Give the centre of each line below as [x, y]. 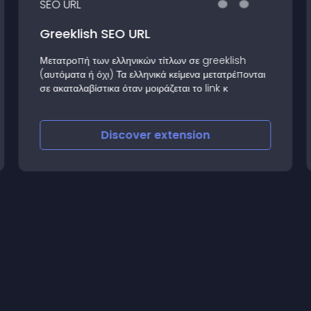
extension [182, 135]
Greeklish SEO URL [95, 33]
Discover [128, 135]
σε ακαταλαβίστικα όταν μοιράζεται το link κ [134, 88]
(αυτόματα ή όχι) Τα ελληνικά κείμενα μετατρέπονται [153, 74]
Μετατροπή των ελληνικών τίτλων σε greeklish [143, 60]
